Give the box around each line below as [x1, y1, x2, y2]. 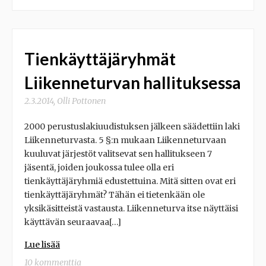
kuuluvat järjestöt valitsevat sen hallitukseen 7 [24, 148, 212, 160]
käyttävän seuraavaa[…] [24, 217, 121, 228]
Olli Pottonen [57, 96, 106, 107]
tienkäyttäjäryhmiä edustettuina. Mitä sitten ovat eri [24, 176, 236, 187]
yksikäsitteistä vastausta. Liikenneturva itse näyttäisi [24, 203, 238, 214]
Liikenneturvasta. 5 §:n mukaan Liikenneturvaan [24, 135, 226, 146]
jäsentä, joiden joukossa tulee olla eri [24, 162, 174, 173]
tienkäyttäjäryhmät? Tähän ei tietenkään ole [24, 189, 205, 201]
